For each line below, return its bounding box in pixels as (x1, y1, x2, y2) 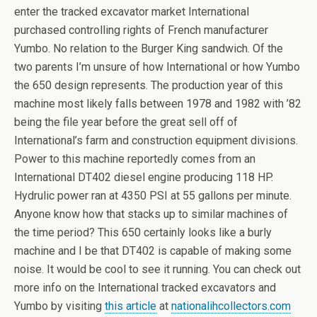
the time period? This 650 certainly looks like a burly (14, 226, 272, 239)
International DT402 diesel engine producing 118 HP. (14, 171, 273, 184)
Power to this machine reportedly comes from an (14, 152, 255, 166)
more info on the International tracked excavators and (14, 281, 276, 294)
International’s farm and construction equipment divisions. (14, 134, 298, 147)
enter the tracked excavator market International (14, 5, 249, 18)
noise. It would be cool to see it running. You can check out (14, 263, 301, 276)
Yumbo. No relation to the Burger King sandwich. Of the (14, 42, 283, 55)
